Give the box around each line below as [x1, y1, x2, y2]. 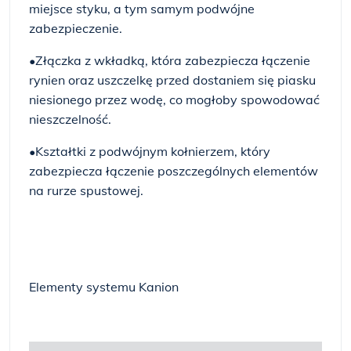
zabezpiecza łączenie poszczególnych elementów [29, 163, 318, 179]
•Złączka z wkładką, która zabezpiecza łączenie [29, 52, 310, 68]
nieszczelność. [29, 111, 111, 127]
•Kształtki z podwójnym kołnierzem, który [29, 143, 270, 159]
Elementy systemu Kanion [29, 279, 179, 295]
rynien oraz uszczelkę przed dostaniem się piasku [29, 72, 316, 88]
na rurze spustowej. [29, 183, 143, 198]
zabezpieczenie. [29, 20, 122, 36]
